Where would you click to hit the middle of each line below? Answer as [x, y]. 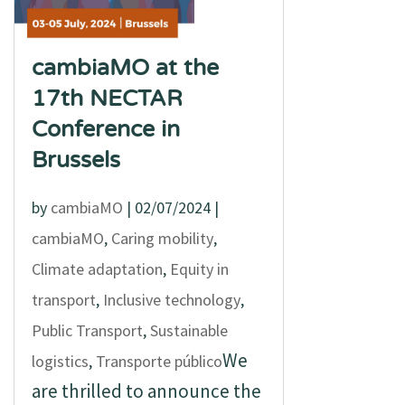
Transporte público [159, 361]
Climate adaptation [97, 269]
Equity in [199, 269]
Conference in [105, 129]
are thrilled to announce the [146, 391]
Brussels [75, 160]
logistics [60, 361]
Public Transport [87, 330]
